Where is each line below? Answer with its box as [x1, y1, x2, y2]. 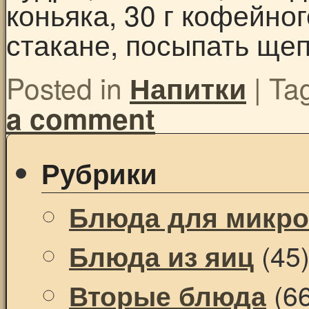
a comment [6, 97, 155, 138]
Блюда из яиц [69, 237, 254, 276]
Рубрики [41, 153, 157, 193]
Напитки [130, 67, 246, 108]
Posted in [6, 66, 122, 108]
